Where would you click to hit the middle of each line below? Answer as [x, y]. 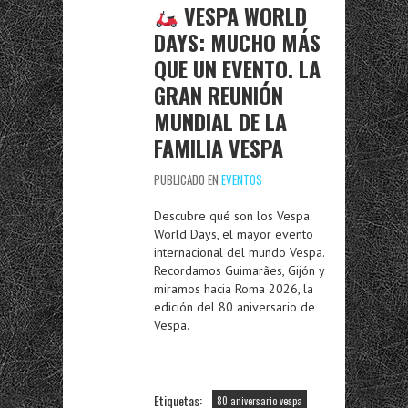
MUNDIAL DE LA [220, 121]
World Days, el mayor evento [234, 234]
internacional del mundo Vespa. [239, 252]
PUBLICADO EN [188, 179]
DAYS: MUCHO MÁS [237, 42]
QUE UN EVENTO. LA [237, 68]
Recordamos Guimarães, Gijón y [239, 270]
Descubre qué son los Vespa [232, 216]
